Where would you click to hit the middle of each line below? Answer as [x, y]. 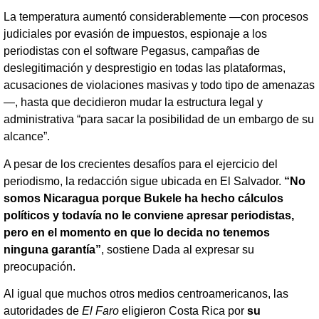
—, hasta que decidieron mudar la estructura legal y [133, 103]
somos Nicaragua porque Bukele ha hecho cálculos [143, 198]
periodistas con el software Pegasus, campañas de [132, 51]
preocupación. [40, 266]
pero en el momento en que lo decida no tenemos [137, 232]
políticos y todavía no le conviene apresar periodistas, [149, 215]
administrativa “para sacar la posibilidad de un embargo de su [159, 120]
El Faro [100, 310]
